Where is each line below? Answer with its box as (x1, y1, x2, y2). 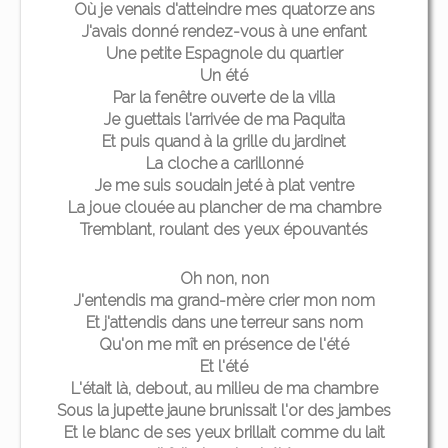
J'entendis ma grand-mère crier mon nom (73, 290, 375, 310)
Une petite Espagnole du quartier (105, 43, 343, 63)
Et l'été (200, 356, 248, 376)
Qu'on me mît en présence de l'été (99, 334, 349, 354)
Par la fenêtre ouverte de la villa (113, 87, 335, 107)
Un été (200, 65, 248, 85)
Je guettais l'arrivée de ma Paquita (103, 109, 345, 129)
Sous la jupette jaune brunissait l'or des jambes (57, 400, 391, 420)
